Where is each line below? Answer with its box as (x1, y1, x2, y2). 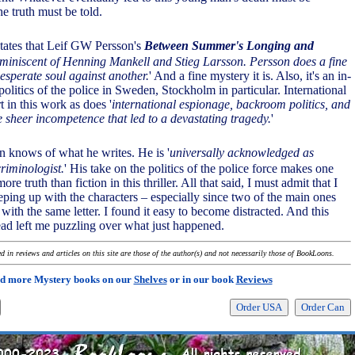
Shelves (133, 273, 167, 285)
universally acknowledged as (170, 146, 314, 159)
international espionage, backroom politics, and (112, 97, 350, 111)
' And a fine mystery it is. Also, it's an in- (149, 69, 351, 82)
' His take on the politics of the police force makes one (64, 162, 334, 175)
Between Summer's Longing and (144, 39, 314, 52)
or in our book (166, 273, 236, 285)
